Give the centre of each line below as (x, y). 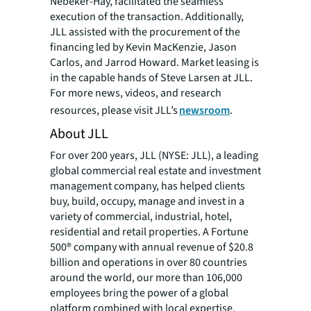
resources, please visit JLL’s (115, 110)
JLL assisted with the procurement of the (145, 32)
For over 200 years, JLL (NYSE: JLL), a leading (154, 155)
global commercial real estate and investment (155, 171)
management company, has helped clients (148, 186)
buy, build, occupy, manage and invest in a (147, 201)
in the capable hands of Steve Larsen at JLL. (151, 78)
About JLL (79, 134)
